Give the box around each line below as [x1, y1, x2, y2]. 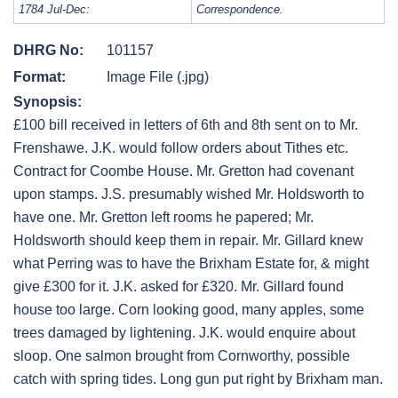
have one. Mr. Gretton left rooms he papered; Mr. [13, 210, 314, 226]
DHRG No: [13, 43, 84, 59]
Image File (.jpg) [107, 69, 209, 85]
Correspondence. [196, 3, 283, 17]
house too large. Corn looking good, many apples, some [13, 302, 364, 318]
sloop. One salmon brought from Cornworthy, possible [13, 348, 350, 364]
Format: [13, 69, 66, 85]
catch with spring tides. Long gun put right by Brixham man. [13, 371, 383, 387]
